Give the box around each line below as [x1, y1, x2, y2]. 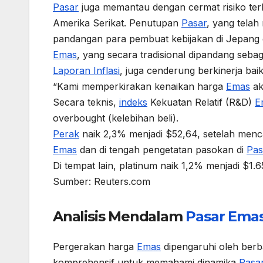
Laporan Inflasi [53, 65, 120, 77]
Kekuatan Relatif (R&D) [147, 96, 255, 109]
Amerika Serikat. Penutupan [53, 17, 181, 29]
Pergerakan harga [53, 240, 137, 252]
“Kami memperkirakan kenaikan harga [53, 80, 226, 93]
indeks [119, 96, 147, 109]
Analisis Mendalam [53, 208, 186, 225]
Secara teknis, [53, 96, 119, 109]
